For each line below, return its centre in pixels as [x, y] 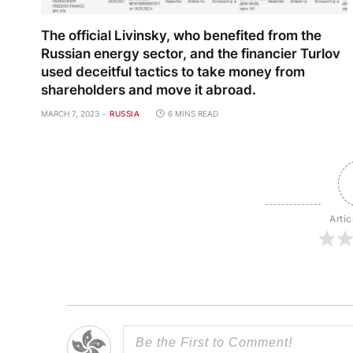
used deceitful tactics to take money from [173, 71]
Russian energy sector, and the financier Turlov [191, 53]
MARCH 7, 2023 [70, 113]
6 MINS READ [193, 113]
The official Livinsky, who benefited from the [181, 35]
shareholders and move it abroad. [149, 89]
